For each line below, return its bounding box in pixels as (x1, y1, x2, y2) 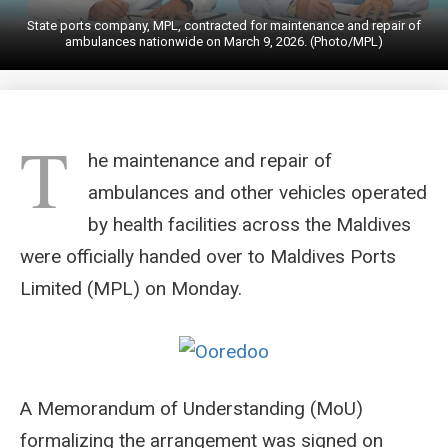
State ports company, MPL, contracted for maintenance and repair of (27, 18, 421, 34)
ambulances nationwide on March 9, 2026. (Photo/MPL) (65, 34, 383, 50)
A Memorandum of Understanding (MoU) (20, 397, 363, 421)
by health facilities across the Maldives (88, 213, 411, 237)
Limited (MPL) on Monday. (20, 277, 242, 301)
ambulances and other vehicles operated (88, 181, 427, 205)
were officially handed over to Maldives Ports (20, 245, 396, 269)
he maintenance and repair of (88, 149, 332, 173)
